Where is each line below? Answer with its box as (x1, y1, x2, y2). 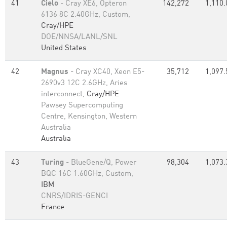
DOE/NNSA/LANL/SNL (41, 33, 118, 41)
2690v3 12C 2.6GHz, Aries (41, 80, 127, 87)
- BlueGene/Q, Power (64, 159, 136, 167)
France (41, 204, 64, 211)
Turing (41, 159, 64, 167)
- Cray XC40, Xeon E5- (68, 68, 144, 76)
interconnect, (41, 91, 87, 98)
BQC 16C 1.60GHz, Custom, (41, 170, 133, 178)
